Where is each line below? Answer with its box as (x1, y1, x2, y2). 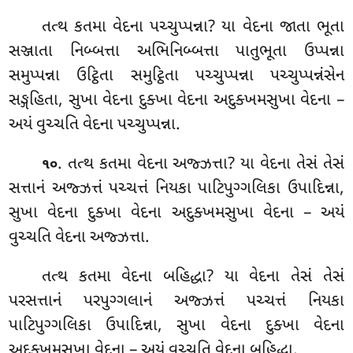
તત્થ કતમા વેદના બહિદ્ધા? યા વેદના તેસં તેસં (42, 266, 344, 289)
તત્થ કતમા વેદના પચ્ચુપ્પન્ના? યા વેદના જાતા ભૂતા (42, 17, 344, 39)
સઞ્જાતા (9, 41, 70, 64)
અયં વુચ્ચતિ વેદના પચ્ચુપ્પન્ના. (9, 114, 181, 137)
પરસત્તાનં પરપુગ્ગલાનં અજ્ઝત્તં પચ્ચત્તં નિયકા (9, 291, 344, 314)
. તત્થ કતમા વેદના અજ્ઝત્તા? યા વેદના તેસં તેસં (58, 154, 344, 176)
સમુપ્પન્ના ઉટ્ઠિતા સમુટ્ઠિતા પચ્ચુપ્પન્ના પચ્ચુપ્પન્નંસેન (9, 65, 344, 88)
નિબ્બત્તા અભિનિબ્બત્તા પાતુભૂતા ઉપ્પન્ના (69, 41, 344, 64)
